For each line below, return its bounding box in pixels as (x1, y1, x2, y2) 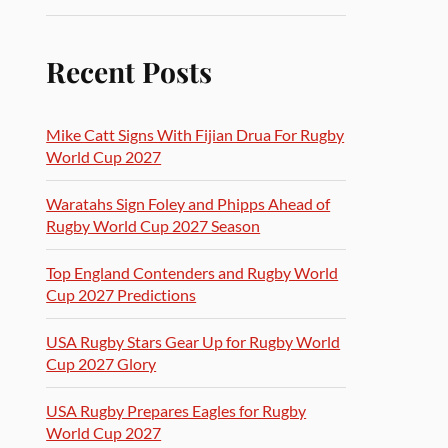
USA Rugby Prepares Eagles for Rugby (46, 401, 307, 420)
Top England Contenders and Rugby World (46, 263, 339, 282)
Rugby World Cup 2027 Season (46, 216, 261, 235)
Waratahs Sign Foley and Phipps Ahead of (46, 194, 331, 213)
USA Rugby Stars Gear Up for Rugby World (46, 332, 341, 351)
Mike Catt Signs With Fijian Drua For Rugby (46, 125, 345, 144)
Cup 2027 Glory (46, 354, 157, 373)
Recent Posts (46, 52, 213, 90)
